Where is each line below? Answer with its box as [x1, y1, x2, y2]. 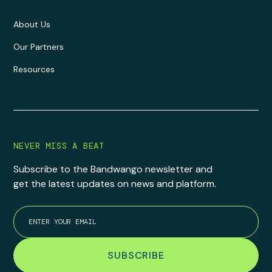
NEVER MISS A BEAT [13, 140, 104, 152]
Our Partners [13, 41, 64, 53]
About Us [13, 19, 51, 30]
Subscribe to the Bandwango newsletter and [13, 163, 213, 176]
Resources [13, 64, 55, 75]
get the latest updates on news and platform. [13, 177, 217, 191]
